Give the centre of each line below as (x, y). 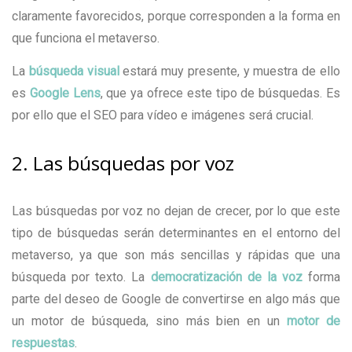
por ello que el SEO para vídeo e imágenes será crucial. (163, 115)
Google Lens (65, 93)
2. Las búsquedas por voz (123, 163)
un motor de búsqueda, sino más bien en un (150, 321)
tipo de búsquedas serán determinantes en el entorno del (176, 233)
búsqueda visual (74, 71)
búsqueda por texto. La (81, 277)
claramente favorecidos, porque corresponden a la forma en (176, 16)
